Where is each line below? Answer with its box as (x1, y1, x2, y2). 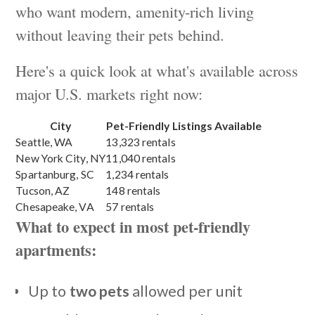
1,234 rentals (105, 167, 169, 181)
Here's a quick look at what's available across (15, 59, 299, 81)
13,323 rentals (105, 135, 176, 148)
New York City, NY (15, 151, 105, 165)
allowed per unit (129, 282, 243, 301)
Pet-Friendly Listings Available (105, 119, 262, 132)
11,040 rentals (105, 151, 176, 165)
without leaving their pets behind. (15, 23, 225, 45)
